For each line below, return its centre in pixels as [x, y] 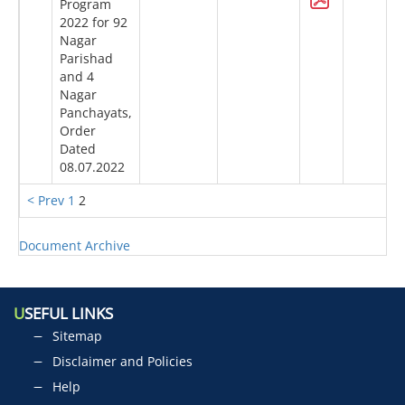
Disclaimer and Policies [122, 362]
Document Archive [75, 246]
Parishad [86, 59]
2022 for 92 [94, 23]
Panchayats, [96, 113]
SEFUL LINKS [69, 314]
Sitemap [77, 336]
